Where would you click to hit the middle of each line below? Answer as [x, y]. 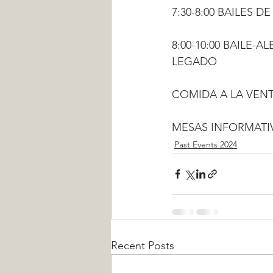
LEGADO [194, 61]
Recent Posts [143, 245]
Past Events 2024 [206, 144]
